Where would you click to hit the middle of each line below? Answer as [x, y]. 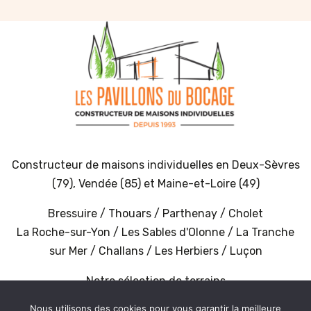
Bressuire [73, 214]
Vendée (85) [109, 184]
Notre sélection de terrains [155, 281]
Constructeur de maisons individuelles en [121, 165]
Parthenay [191, 214]
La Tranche [265, 233]
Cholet [246, 214]
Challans [121, 251]
